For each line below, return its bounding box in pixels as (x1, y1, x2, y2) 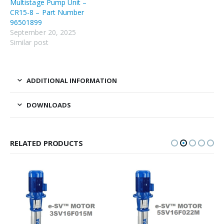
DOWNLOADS (26, 100, 71, 110)
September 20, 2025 (10, 27, 76, 37)
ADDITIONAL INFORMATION (26, 76, 117, 85)
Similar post (10, 37, 48, 47)
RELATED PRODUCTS (10, 138, 83, 148)
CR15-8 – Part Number (10, 7, 84, 17)
